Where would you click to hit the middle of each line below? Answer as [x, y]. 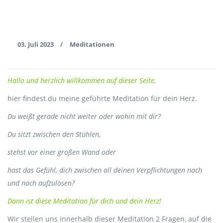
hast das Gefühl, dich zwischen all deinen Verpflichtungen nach [105, 170]
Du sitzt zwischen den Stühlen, [55, 134]
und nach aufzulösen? [42, 183]
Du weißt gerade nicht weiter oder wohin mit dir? [84, 116]
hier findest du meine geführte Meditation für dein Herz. [103, 98]
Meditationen [92, 44]
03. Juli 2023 [36, 44]
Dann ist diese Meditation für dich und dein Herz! [84, 201]
